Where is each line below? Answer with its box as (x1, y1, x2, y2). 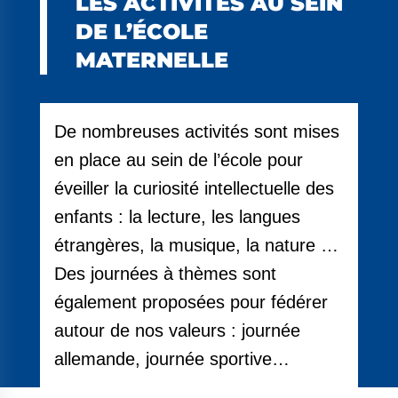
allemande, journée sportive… (53, 349, 290, 370)
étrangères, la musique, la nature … (53, 235, 338, 256)
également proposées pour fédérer (53, 292, 328, 313)
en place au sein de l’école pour (53, 150, 303, 171)
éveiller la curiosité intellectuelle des (53, 179, 334, 199)
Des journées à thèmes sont (53, 264, 276, 284)
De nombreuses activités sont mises (53, 122, 339, 142)
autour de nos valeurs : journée (53, 321, 300, 341)
